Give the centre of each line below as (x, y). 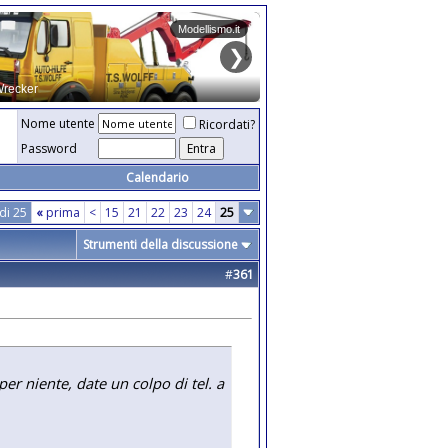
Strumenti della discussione (160, 244)
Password (49, 148)
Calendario (157, 177)
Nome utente (58, 123)
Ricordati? (227, 124)
